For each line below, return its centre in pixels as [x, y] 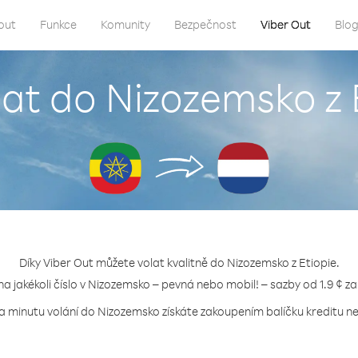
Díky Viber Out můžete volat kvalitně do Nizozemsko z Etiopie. [179, 263]
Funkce [58, 24]
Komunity [125, 24]
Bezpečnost [205, 24]
